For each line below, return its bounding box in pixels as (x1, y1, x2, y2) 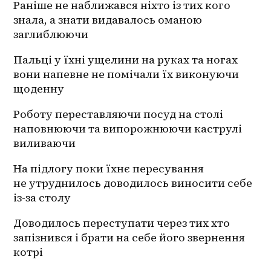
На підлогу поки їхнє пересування (13, 161, 204, 177)
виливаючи (13, 135, 76, 151)
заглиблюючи (13, 27, 89, 42)
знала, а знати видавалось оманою (13, 12, 203, 28)
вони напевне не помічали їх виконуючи (13, 67, 240, 82)
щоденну (13, 81, 67, 97)
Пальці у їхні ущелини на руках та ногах (13, 52, 238, 68)
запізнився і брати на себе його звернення (13, 230, 246, 246)
